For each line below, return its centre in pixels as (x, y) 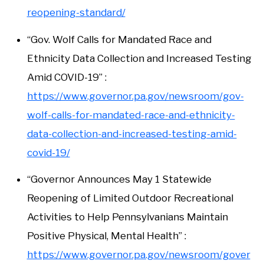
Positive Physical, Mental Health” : (106, 236)
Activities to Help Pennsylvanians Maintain (127, 217)
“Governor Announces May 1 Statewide (119, 179)
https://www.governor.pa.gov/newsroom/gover (138, 255)
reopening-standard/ (76, 12)
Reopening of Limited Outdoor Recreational (130, 198)
